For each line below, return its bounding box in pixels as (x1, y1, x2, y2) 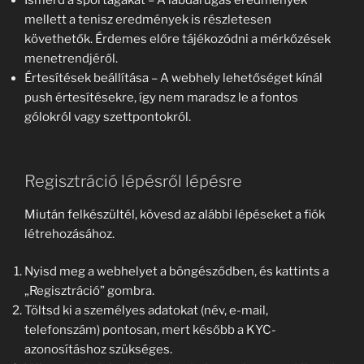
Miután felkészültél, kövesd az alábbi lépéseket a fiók (24, 206, 325, 222)
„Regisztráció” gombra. (24, 284, 154, 299)
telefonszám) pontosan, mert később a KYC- (24, 323, 276, 338)
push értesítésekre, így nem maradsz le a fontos (24, 90, 298, 106)
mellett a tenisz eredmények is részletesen (24, 12, 271, 28)
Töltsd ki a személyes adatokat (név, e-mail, (24, 303, 268, 318)
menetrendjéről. (24, 51, 118, 67)
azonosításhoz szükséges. (24, 342, 172, 357)
